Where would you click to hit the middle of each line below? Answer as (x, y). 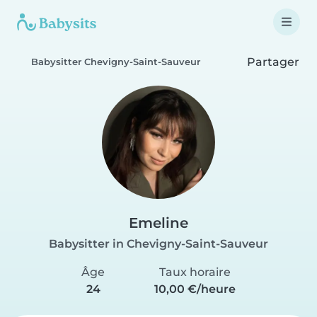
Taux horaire (195, 272)
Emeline (158, 223)
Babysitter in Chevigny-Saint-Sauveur (158, 244)
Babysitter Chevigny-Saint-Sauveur (116, 62)
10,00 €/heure (195, 289)
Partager (272, 62)
